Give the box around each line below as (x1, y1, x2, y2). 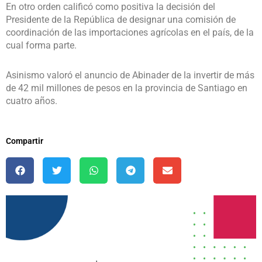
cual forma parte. (6, 40, 77, 51)
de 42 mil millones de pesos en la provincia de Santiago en (6, 82, 247, 94)
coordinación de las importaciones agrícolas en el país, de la (6, 27, 254, 39)
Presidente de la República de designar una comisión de (6, 14, 236, 26)
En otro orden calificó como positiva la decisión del (6, 1, 215, 13)
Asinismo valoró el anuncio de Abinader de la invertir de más (6, 70, 254, 81)
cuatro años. (6, 95, 57, 107)
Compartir (6, 136, 43, 146)
